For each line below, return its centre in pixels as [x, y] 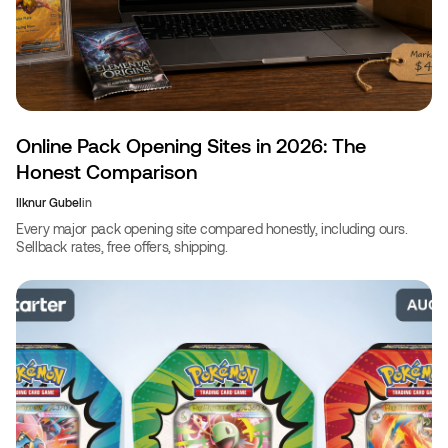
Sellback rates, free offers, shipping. [122, 247]
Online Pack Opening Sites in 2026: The [191, 145]
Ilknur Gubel [49, 202]
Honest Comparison [106, 171]
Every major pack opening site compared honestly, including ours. [212, 229]
